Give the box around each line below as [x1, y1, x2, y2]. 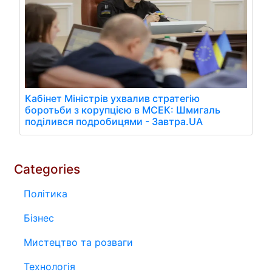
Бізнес [24, 211, 54, 224]
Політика [24, 187, 67, 200]
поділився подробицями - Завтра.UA [25, 115, 203, 127]
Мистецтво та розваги [24, 236, 133, 248]
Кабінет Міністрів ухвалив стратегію [25, 92, 200, 104]
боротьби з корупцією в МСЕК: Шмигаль [25, 103, 220, 116]
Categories [14, 161, 80, 177]
